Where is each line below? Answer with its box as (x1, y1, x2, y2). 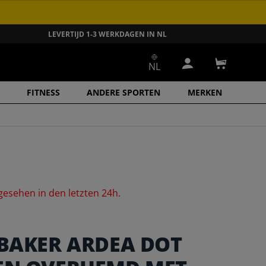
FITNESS (26, 87, 60, 98)
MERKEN (187, 87, 222, 98)
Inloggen (186, 63, 226, 77)
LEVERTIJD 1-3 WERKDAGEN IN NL (48, 28, 167, 39)
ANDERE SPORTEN (87, 87, 161, 98)
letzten (68, 186, 102, 200)
